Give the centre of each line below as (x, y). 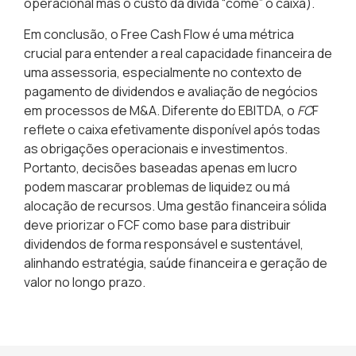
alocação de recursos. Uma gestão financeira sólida (175, 205)
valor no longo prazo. (85, 282)
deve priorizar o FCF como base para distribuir (157, 224)
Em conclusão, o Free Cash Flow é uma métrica (159, 34)
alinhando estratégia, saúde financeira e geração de (176, 263)
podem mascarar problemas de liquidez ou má (157, 186)
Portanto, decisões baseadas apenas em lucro (161, 167)
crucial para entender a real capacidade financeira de (178, 53)
